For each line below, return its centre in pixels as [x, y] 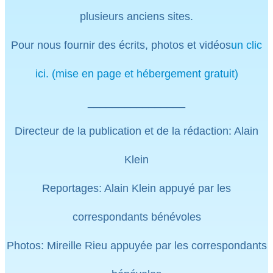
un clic [246, 45]
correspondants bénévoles [136, 217]
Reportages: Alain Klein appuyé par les [136, 188]
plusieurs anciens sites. [136, 16]
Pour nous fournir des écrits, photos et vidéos [121, 45]
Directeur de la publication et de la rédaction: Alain [136, 131]
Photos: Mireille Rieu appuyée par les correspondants [136, 245]
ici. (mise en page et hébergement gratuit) [136, 73]
